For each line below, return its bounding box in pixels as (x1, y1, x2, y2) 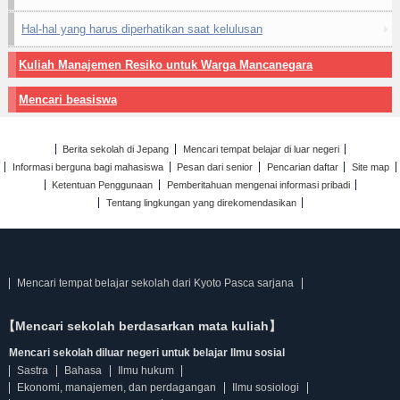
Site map (351, 162, 389, 172)
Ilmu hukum (117, 364, 174, 377)
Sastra (17, 364, 49, 377)
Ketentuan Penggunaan (52, 179, 154, 190)
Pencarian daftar (266, 162, 338, 172)
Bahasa (64, 364, 103, 377)
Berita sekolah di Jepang (62, 144, 170, 154)
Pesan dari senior (177, 162, 254, 172)
